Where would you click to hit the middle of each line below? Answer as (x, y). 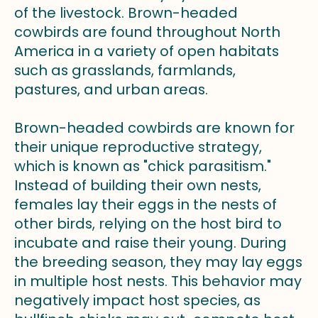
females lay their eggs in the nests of (146, 205)
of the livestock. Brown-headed (126, 13)
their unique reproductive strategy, (138, 147)
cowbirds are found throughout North (147, 32)
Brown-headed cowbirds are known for (154, 128)
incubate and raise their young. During (150, 243)
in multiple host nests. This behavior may (158, 281)
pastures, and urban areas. (111, 90)
